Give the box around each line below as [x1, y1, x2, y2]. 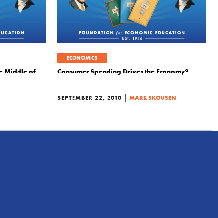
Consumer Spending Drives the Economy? [57, 67, 189, 75]
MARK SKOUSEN [129, 94, 176, 101]
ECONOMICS [67, 54, 97, 61]
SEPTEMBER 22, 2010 [57, 94, 122, 101]
